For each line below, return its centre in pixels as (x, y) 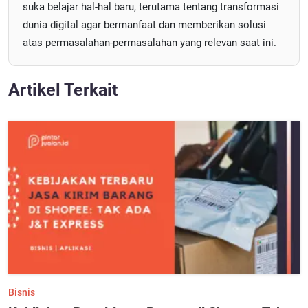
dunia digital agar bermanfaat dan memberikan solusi (144, 25)
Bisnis (22, 293)
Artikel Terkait (63, 90)
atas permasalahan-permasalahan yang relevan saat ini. (150, 43)
